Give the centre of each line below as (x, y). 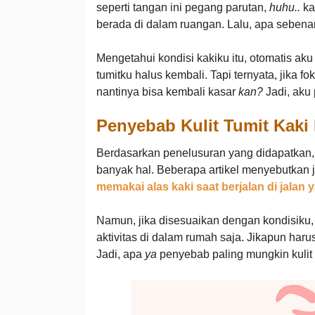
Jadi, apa (120, 254)
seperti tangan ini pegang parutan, (182, 7)
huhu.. (284, 7)
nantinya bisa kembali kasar (167, 92)
